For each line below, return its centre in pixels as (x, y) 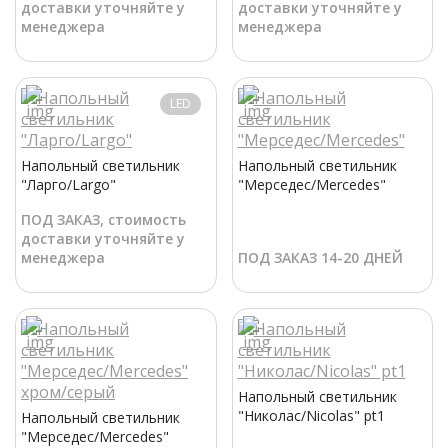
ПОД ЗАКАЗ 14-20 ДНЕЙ (320, 258)
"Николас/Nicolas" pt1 (311, 416)
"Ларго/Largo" (68, 185)
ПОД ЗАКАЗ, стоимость (103, 220)
